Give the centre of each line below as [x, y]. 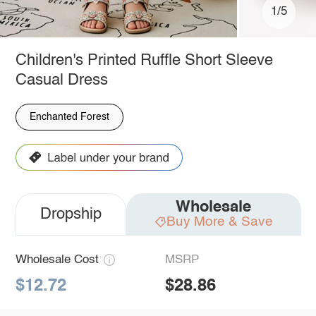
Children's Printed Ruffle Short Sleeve [144, 60]
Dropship [71, 215]
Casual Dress [61, 80]
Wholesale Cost [57, 260]
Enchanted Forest [69, 117]
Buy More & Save [219, 221]
